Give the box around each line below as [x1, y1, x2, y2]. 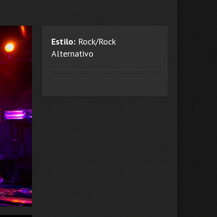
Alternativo [51, 47, 93, 59]
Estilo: [51, 35, 76, 47]
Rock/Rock [76, 35, 115, 47]
